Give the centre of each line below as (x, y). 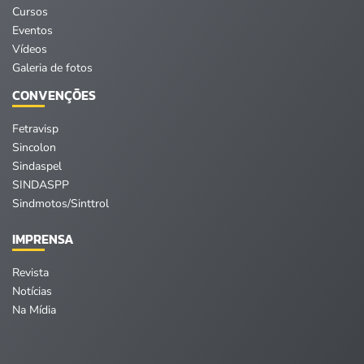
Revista (30, 272)
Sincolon (34, 147)
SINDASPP (41, 184)
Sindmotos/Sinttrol (61, 203)
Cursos (30, 11)
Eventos (32, 30)
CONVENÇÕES (54, 95)
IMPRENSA (43, 238)
